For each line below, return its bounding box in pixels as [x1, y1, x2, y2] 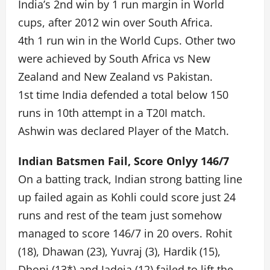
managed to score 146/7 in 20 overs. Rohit [18, 226, 232, 240]
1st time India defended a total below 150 [18, 87, 228, 102]
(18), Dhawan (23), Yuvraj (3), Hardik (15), [18, 244, 221, 259]
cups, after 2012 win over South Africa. [18, 15, 213, 30]
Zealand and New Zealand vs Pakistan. [18, 69, 213, 84]
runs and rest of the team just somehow [18, 208, 222, 222]
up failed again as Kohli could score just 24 [18, 190, 236, 204]
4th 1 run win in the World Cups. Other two [18, 33, 236, 48]
